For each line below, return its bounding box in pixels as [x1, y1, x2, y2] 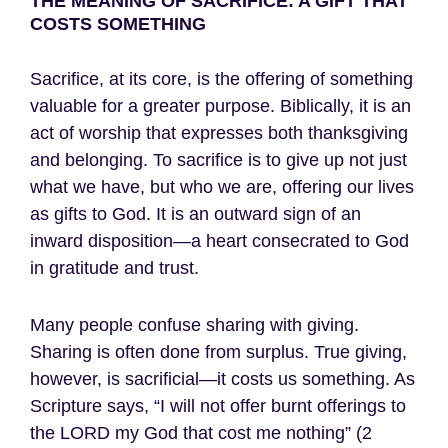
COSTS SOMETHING [30, 13, 206, 34]
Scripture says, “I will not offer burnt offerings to [30, 395, 406, 416]
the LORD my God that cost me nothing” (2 [30, 422, 372, 443]
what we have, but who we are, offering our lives [30, 176, 414, 197]
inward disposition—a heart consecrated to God [30, 230, 409, 251]
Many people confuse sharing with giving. [30, 314, 359, 335]
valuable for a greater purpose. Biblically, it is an [30, 95, 411, 116]
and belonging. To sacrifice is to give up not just [30, 149, 407, 170]
